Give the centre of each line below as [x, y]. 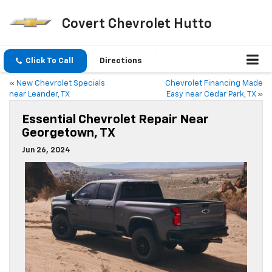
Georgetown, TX [69, 133]
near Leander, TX [39, 95]
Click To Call [49, 61]
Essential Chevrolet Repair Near [115, 120]
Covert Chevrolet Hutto [137, 24]
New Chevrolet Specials [61, 84]
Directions [121, 61]
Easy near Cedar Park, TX [211, 95]
